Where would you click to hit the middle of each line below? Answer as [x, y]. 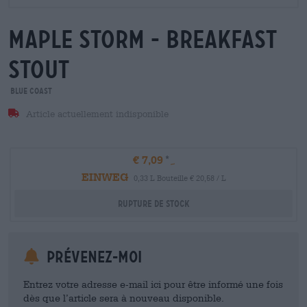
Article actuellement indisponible [96, 114]
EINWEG [105, 176]
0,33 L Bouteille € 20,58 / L [180, 178]
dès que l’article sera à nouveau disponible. [124, 298]
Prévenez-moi [92, 257]
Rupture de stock [153, 204]
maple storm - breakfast [142, 39]
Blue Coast [30, 91]
